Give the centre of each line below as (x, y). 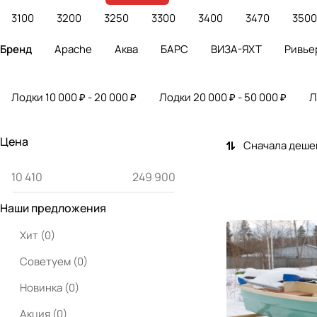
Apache (73, 49)
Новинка (42, 288)
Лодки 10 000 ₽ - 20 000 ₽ (74, 97)
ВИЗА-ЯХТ (236, 49)
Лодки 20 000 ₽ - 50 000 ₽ (223, 97)
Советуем (46, 261)
